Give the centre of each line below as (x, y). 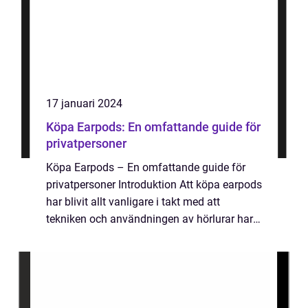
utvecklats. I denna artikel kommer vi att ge (150, 236)
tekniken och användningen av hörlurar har (150, 219)
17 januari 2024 (84, 103)
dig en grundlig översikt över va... (125, 253)
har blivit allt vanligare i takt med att (133, 202)
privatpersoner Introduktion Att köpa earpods (154, 185)
